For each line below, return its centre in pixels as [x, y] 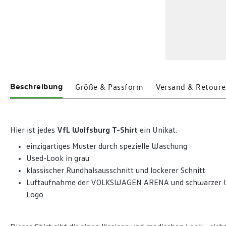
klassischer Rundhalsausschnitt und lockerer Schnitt [116, 171]
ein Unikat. [159, 130]
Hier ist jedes [34, 130]
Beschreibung [36, 86]
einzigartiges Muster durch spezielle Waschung [107, 146]
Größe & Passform [109, 87]
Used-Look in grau [58, 158]
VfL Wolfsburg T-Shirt [98, 130]
